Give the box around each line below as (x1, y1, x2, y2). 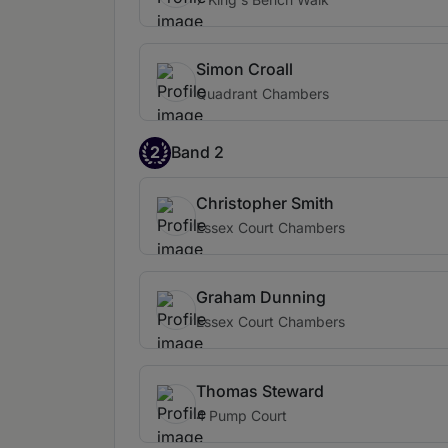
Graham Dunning (196, 286, 326, 307)
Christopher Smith (196, 192, 334, 213)
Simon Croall (196, 58, 293, 79)
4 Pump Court (196, 406, 287, 424)
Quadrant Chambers (196, 84, 329, 102)
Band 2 (171, 142, 224, 163)
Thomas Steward (196, 380, 324, 401)
